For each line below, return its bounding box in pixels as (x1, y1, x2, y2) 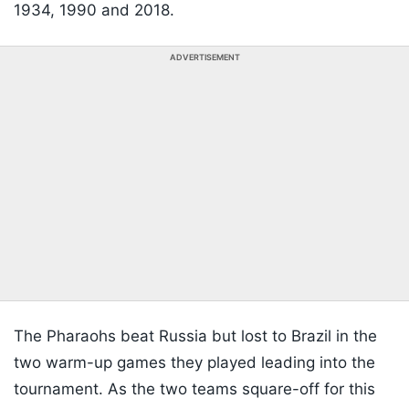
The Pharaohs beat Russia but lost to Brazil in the (14, 327, 377, 346)
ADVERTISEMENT (169, 52, 240, 63)
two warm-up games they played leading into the (14, 353, 375, 372)
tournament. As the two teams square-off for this (14, 380, 375, 399)
